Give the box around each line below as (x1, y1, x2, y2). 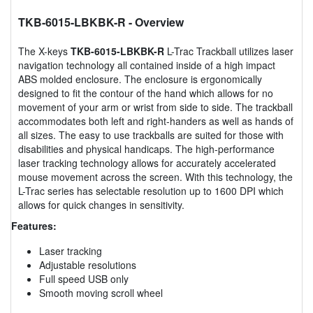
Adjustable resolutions (39, 257, 136, 272)
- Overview (126, 13, 184, 30)
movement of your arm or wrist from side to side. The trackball (18, 99, 293, 114)
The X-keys (18, 43, 71, 58)
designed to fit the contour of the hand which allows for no (18, 85, 273, 100)
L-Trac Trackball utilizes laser (164, 43, 293, 58)
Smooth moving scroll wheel (39, 285, 163, 300)
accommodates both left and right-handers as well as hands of (18, 113, 293, 128)
